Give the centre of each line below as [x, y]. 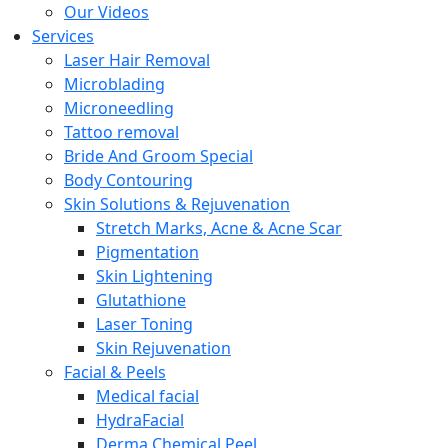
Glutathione [141, 300]
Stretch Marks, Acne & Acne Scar [219, 228]
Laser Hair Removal [137, 60]
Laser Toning [144, 324]
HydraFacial [140, 420]
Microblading [114, 84]
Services [63, 36]
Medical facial [147, 396]
